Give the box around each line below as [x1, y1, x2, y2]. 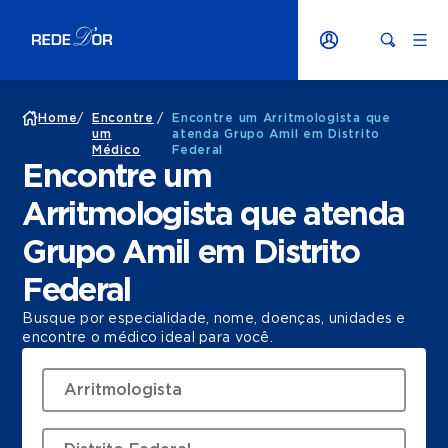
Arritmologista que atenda [22, 199, 405, 231]
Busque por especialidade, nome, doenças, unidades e [22, 312, 406, 326]
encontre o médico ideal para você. [22, 331, 273, 345]
